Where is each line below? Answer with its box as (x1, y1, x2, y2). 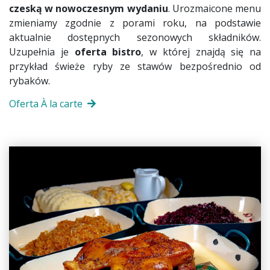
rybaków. (9, 74, 50, 87)
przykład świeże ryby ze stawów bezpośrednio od (9, 59, 261, 73)
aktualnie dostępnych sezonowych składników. (9, 30, 261, 44)
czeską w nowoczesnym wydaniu (9, 1, 168, 15)
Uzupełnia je (9, 45, 75, 58)
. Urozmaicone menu (168, 1, 262, 15)
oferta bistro (74, 45, 142, 58)
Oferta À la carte (9, 96, 83, 110)
